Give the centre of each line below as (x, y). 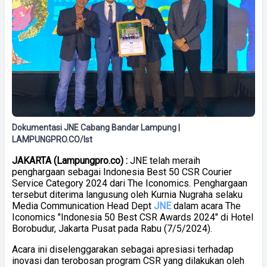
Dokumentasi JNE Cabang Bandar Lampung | (96, 127)
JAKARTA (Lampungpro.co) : (71, 160)
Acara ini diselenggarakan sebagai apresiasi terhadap (123, 249)
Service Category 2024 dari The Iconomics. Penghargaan (130, 183)
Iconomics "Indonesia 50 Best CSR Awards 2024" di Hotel (133, 217)
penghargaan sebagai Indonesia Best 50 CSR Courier (122, 172)
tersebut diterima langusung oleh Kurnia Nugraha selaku (127, 194)
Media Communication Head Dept (83, 206)
